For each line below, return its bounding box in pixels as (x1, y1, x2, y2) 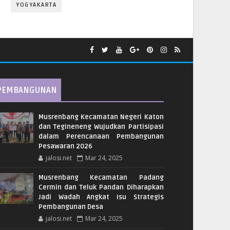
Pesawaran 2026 (38, 142, 92, 151)
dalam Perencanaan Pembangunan (38, 132, 164, 141)
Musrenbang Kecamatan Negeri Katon (38, 113, 164, 122)
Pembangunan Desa (38, 203, 103, 212)
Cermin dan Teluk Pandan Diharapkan (38, 183, 164, 192)
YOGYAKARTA (16, 1, 56, 9)
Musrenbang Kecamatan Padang (38, 174, 164, 182)
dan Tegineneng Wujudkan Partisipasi (38, 123, 164, 131)
